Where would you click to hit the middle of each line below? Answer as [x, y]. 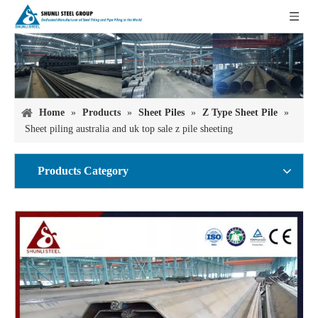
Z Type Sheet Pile [240, 113]
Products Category [83, 171]
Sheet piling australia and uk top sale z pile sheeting [129, 129]
